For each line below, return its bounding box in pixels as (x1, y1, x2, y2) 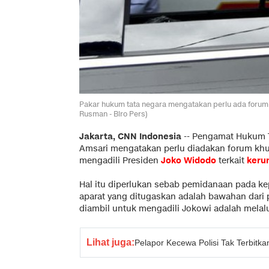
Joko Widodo (161, 154, 216, 166)
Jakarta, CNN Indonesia (79, 130, 181, 142)
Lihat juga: (86, 237, 134, 247)
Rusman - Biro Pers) (79, 108, 148, 119)
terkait (216, 154, 247, 166)
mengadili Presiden (79, 154, 161, 166)
